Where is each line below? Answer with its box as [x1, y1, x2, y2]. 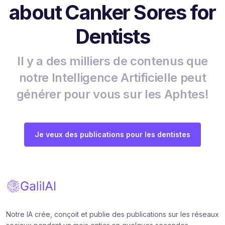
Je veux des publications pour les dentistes [35, 130, 190, 139]
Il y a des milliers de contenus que [17, 53, 208, 68]
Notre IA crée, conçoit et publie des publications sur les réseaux [6, 210, 219, 219]
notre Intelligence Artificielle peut [19, 70, 206, 85]
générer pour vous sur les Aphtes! [16, 86, 209, 101]
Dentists [75, 24, 150, 49]
